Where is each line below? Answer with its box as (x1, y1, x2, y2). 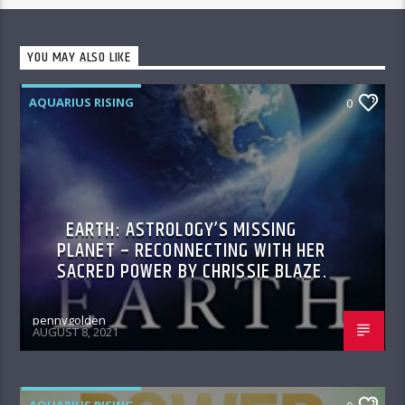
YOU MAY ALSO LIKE (27, 46, 132, 70)
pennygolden (33, 311, 107, 328)
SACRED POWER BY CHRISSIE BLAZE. (57, 255, 327, 287)
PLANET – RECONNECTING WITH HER (57, 234, 326, 267)
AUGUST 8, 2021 (33, 324, 119, 341)
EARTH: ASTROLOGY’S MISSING (66, 213, 297, 246)
